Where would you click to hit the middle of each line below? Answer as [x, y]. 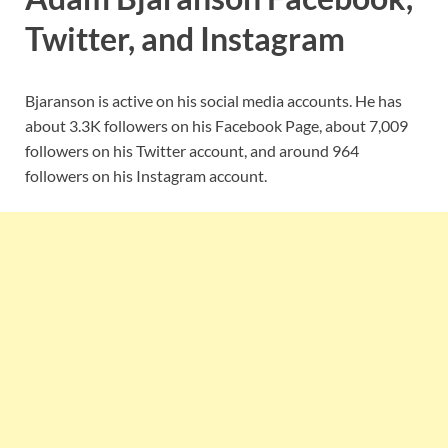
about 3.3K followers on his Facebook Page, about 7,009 [216, 125]
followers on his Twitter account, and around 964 [192, 150]
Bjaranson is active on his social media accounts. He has [213, 100]
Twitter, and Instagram [185, 38]
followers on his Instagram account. [146, 175]
